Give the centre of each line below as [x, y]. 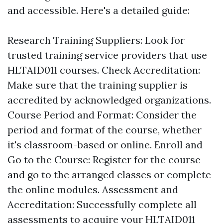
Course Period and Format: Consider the [102, 115]
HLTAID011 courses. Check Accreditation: [104, 70]
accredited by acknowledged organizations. [109, 100]
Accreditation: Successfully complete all [102, 204]
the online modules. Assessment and [93, 189]
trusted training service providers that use [107, 55]
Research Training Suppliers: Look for [96, 40]
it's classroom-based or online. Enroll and [105, 145]
